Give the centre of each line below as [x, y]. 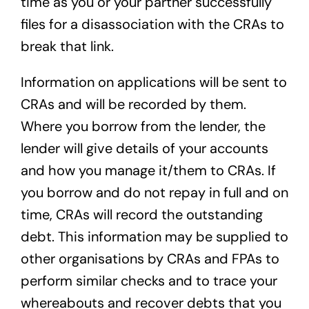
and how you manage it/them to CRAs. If [148, 171]
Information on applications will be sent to [153, 82]
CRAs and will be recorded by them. [133, 104]
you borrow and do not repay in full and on [154, 193]
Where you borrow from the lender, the [143, 127]
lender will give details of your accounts [144, 149]
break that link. [67, 47]
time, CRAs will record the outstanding [141, 215]
